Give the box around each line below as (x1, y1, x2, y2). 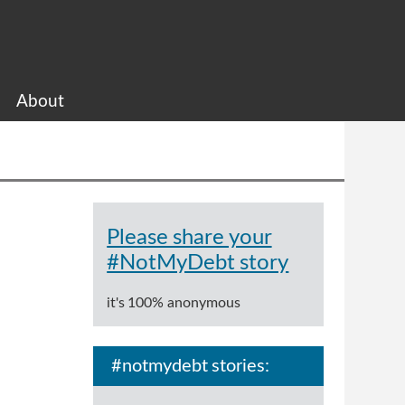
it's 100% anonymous (107, 295, 240, 310)
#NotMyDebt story (107, 251, 289, 274)
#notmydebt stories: (111, 357, 270, 376)
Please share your (107, 226, 272, 249)
